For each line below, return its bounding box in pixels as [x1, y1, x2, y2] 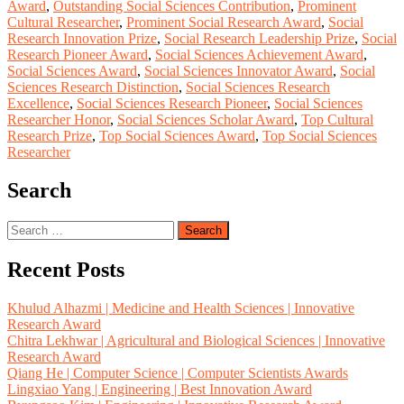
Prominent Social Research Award [126, 14, 321, 31]
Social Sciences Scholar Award [117, 112, 294, 128]
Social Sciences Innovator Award [144, 63, 333, 79]
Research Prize [7, 128, 92, 144]
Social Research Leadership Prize [164, 31, 354, 47]
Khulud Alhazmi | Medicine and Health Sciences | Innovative [7, 300, 354, 317]
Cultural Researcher [7, 14, 119, 31]
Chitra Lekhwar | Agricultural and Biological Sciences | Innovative [7, 333, 385, 349]
